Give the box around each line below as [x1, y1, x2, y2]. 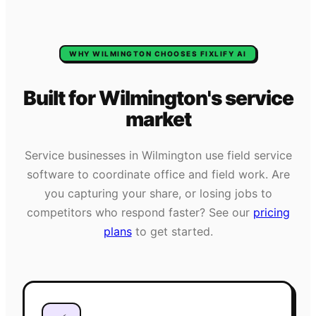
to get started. [135, 224, 213, 239]
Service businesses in [24, 148, 142, 163]
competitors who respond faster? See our [26, 205, 250, 220]
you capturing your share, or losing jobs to [44, 186, 272, 201]
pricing [253, 205, 290, 220]
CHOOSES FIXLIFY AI [152, 49, 247, 58]
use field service [201, 148, 292, 163]
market [125, 107, 191, 131]
